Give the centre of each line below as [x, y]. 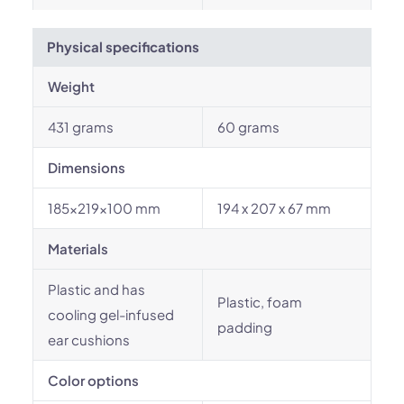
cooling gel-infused [111, 314]
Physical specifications [123, 46]
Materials [78, 248]
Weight [71, 86]
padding [245, 327]
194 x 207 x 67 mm [274, 208]
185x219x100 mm [104, 208]
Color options [93, 380]
